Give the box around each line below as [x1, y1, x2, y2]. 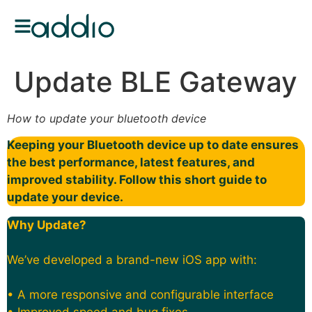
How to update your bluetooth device [7, 111, 206, 125]
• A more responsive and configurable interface [7, 287, 274, 302]
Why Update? [7, 217, 86, 232]
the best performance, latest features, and [7, 155, 255, 170]
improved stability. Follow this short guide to [7, 173, 267, 187]
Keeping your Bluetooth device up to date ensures [7, 138, 299, 153]
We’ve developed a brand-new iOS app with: [7, 252, 257, 267]
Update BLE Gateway [14, 65, 297, 99]
